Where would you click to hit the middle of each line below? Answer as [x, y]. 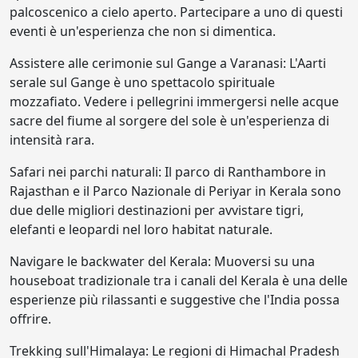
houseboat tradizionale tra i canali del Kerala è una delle [179, 280]
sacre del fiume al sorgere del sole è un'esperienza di [169, 121]
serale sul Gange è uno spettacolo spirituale [142, 82]
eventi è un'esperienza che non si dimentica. [143, 31]
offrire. [30, 319]
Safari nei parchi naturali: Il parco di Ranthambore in [168, 172]
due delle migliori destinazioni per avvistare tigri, [157, 210]
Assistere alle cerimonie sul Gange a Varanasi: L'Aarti [168, 63]
